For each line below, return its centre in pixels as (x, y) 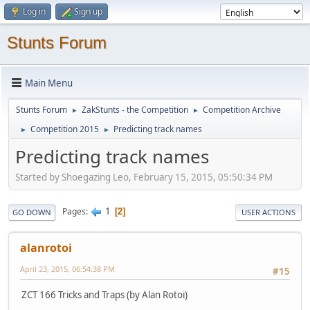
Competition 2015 (65, 129)
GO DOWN (32, 212)
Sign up (88, 11)
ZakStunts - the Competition (135, 110)
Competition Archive (242, 110)
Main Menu (49, 83)
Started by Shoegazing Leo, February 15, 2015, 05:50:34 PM (144, 177)
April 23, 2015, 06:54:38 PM (67, 268)
